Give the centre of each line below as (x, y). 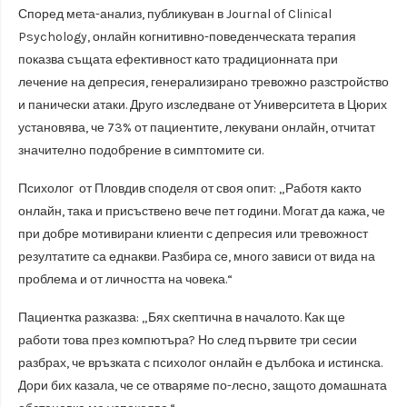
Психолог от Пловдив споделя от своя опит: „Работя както (190, 188)
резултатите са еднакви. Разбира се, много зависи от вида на (197, 256)
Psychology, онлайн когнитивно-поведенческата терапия (187, 36)
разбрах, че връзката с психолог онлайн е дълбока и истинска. (200, 362)
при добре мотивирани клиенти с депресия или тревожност (193, 233)
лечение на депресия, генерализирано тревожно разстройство (203, 82)
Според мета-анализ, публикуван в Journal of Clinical (175, 14)
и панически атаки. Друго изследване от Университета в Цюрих (203, 104)
